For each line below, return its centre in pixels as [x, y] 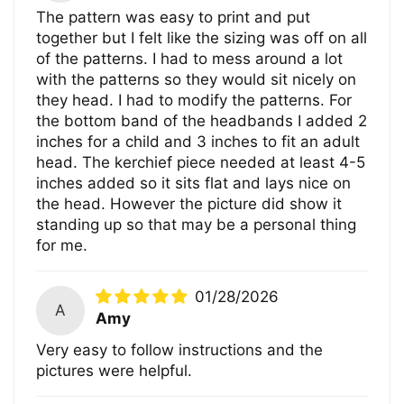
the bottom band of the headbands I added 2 [202, 121]
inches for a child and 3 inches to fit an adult [198, 142]
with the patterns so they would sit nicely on [197, 80]
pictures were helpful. [115, 370]
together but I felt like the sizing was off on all [202, 38]
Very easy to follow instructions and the [180, 349]
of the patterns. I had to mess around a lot [190, 59]
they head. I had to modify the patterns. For [194, 101]
